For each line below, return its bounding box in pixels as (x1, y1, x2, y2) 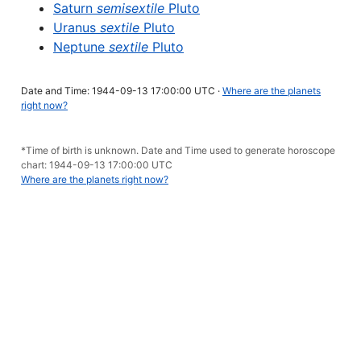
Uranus (53, 19, 100, 35)
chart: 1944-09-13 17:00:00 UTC (21, 159, 172, 171)
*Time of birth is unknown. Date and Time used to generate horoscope (21, 144, 335, 156)
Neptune (53, 39, 109, 55)
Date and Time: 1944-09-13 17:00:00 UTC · (21, 85, 222, 97)
